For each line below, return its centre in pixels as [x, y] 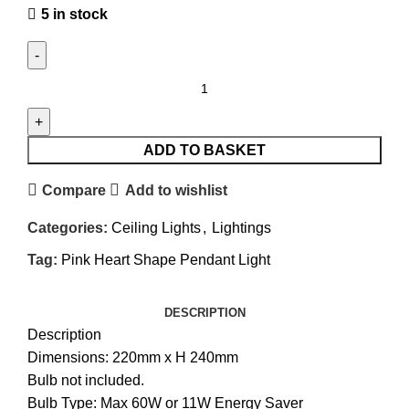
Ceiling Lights [156, 228]
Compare [74, 190]
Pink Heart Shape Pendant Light [166, 260]
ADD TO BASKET [204, 151]
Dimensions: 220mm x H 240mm [133, 358]
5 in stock [74, 15]
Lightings [241, 228]
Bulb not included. [86, 381]
